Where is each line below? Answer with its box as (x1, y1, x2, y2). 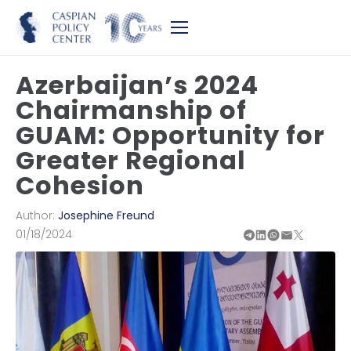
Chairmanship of (16, 92, 247, 128)
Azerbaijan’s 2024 (16, 67, 259, 103)
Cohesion (16, 168, 144, 203)
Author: (16, 208, 58, 223)
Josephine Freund (58, 208, 154, 223)
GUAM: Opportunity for (16, 118, 325, 153)
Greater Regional (16, 143, 246, 178)
